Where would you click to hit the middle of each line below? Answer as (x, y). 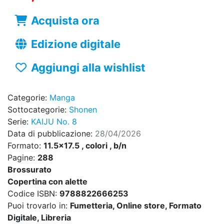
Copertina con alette (47, 182)
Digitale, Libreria (39, 218)
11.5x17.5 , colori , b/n (85, 146)
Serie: (19, 122)
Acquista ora (65, 21)
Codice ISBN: (33, 194)
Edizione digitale (75, 44)
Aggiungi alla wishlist (88, 68)
